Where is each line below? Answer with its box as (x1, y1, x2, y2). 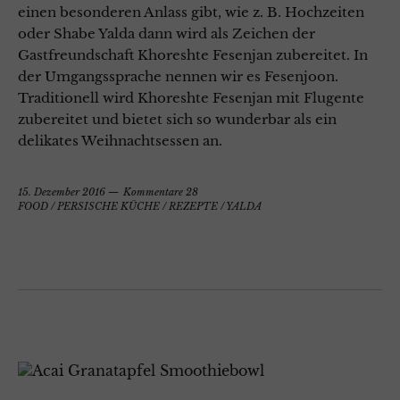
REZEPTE (169, 200, 218, 213)
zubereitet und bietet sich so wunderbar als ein (18, 111, 337, 129)
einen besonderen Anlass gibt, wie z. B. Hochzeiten (18, 4, 364, 21)
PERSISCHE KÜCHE (57, 200, 160, 213)
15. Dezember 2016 (18, 186, 105, 199)
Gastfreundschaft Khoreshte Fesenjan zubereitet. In (18, 46, 368, 64)
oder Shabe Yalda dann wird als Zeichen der (18, 25, 315, 43)
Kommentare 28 (123, 186, 198, 199)
